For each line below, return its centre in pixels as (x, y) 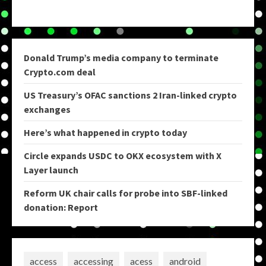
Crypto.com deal (60, 72)
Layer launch (51, 170)
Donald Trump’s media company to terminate (121, 58)
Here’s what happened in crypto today (105, 133)
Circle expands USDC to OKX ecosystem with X (123, 156)
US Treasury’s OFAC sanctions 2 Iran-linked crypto (130, 95)
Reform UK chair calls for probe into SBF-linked (126, 193)
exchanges (47, 110)
